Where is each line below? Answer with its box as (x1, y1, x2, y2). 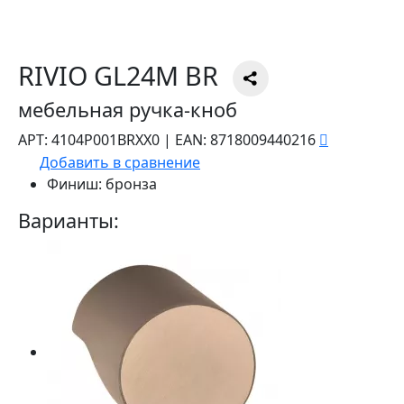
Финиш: (47, 174, 102, 195)
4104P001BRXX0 (48, 130, 163, 151)
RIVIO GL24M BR (18, 58, 218, 94)
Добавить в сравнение (40, 152, 200, 173)
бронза (102, 174, 157, 195)
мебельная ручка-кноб (18, 96, 237, 124)
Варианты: (18, 207, 119, 234)
